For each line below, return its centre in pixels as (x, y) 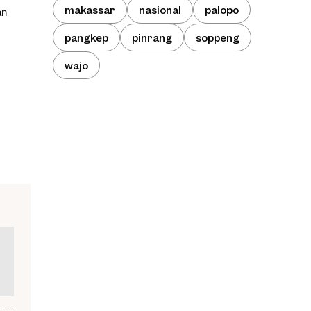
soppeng (218, 37)
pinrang (152, 37)
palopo (222, 9)
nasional (160, 9)
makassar (90, 9)
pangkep (86, 37)
